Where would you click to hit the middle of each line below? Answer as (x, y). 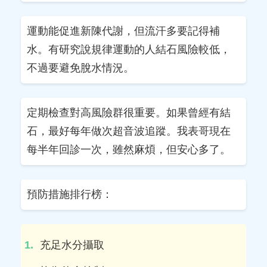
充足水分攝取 (72, 245)
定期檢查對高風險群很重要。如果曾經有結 (129, 113)
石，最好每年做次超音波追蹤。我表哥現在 (129, 131)
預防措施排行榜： (70, 195)
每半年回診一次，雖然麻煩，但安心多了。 (129, 150)
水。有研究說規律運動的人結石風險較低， (129, 50)
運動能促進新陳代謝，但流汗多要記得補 (123, 31)
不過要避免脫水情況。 (80, 68)
